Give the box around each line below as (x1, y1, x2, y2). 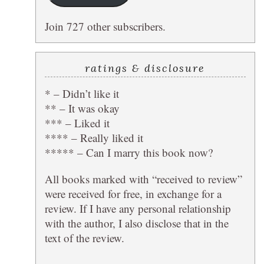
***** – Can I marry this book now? (44, 144, 213, 160)
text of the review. (44, 230, 124, 245)
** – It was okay (44, 100, 120, 115)
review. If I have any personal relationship (44, 200, 231, 216)
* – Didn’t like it (44, 85, 119, 101)
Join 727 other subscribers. (44, 18, 166, 34)
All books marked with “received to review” (44, 171, 242, 186)
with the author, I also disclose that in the (44, 215, 229, 230)
